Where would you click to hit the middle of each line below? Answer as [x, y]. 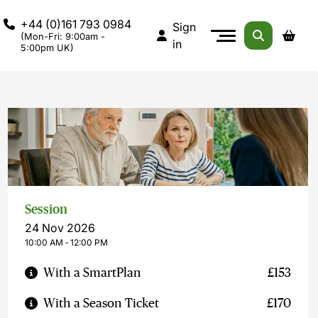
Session [46, 209]
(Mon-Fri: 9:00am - [62, 37]
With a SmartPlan [93, 273]
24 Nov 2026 [60, 228]
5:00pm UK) [47, 48]
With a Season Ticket [102, 303]
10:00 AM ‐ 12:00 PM [67, 242]
